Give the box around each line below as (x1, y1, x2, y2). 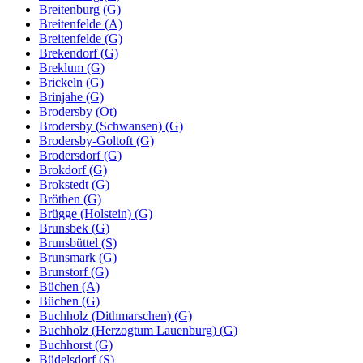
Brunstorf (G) (39, 264, 109, 279)
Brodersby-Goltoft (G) (39, 133, 154, 147)
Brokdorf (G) (39, 162, 107, 177)
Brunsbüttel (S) (39, 235, 117, 250)
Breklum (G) (39, 60, 105, 75)
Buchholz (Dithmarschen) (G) (39, 308, 192, 322)
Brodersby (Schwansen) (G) (39, 118, 183, 133)
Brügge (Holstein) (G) (39, 206, 152, 220)
